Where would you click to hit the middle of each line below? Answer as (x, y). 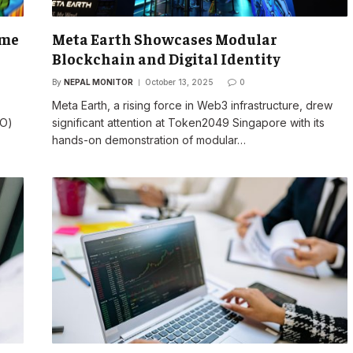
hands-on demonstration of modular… (149, 139)
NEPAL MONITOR (98, 82)
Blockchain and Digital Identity (166, 58)
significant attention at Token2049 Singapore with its (188, 122)
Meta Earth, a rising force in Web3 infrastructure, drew (192, 105)
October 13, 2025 (179, 82)
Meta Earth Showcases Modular (164, 38)
